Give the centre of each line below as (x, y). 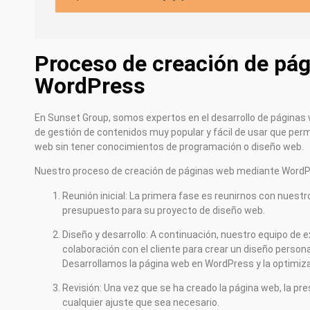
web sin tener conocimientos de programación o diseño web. (169, 146)
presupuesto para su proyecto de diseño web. (164, 210)
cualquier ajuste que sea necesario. (141, 303)
